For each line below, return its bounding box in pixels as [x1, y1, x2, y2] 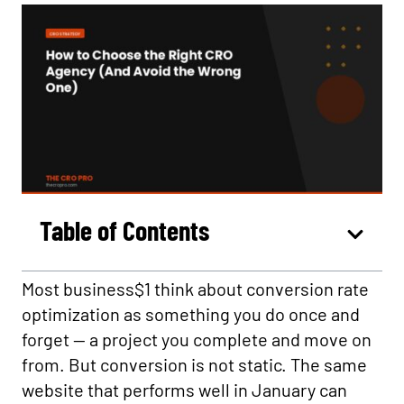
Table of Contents [40, 214, 209, 246]
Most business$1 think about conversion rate [22, 278, 369, 299]
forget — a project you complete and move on [22, 328, 372, 350]
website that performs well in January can [22, 379, 347, 400]
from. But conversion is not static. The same [22, 353, 367, 375]
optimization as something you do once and [22, 303, 360, 325]
